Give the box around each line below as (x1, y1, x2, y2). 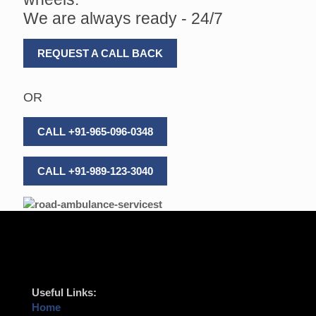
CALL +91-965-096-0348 (37, 126, 153, 138)
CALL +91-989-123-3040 (37, 165, 153, 178)
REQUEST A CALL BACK (37, 47, 163, 60)
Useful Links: (32, 286, 97, 299)
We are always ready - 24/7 (23, 9, 223, 28)
